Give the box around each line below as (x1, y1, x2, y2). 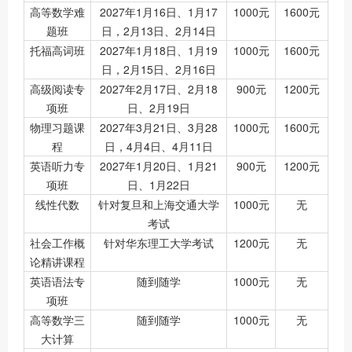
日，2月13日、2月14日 (101, 22, 216, 38)
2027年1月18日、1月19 (100, 42, 218, 58)
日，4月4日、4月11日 (104, 137, 213, 154)
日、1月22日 (127, 176, 190, 192)
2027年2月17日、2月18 (100, 80, 218, 97)
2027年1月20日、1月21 (100, 157, 218, 174)
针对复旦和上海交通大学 (98, 196, 219, 212)
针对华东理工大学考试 (104, 234, 214, 251)
